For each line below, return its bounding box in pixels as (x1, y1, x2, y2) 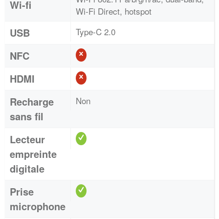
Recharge (10, 94, 54, 109)
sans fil (10, 109, 44, 123)
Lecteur (10, 132, 45, 146)
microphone (10, 199, 66, 213)
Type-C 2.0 (76, 25, 115, 38)
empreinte (10, 147, 57, 161)
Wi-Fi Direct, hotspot (76, 5, 152, 17)
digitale (10, 161, 44, 175)
